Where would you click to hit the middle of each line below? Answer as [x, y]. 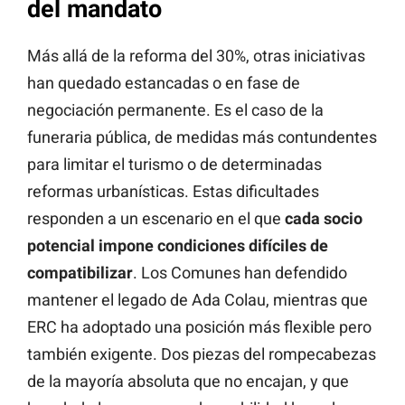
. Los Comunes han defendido [240, 273]
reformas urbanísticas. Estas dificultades [173, 192]
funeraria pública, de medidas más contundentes [202, 137]
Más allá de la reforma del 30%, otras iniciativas [196, 56]
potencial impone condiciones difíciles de [178, 246]
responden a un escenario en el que [156, 219]
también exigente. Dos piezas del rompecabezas [202, 354]
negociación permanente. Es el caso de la [175, 110]
